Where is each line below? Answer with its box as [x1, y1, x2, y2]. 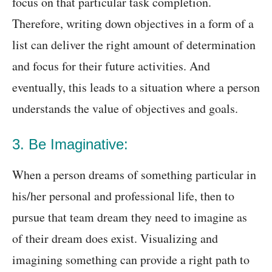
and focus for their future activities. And [12, 58, 210, 75]
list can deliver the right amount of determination [12, 36, 256, 53]
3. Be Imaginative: [12, 136, 128, 153]
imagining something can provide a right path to [12, 251, 250, 268]
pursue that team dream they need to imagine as [12, 209, 247, 226]
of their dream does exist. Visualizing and [12, 230, 218, 247]
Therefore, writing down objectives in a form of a [12, 15, 254, 32]
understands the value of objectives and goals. [12, 100, 238, 117]
